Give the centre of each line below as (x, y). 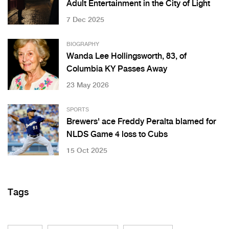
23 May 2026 (88, 86)
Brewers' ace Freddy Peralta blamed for (141, 122)
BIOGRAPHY (83, 45)
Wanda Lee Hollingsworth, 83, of (127, 57)
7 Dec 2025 (85, 20)
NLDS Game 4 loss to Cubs (117, 135)
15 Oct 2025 (87, 151)
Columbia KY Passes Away (117, 70)
